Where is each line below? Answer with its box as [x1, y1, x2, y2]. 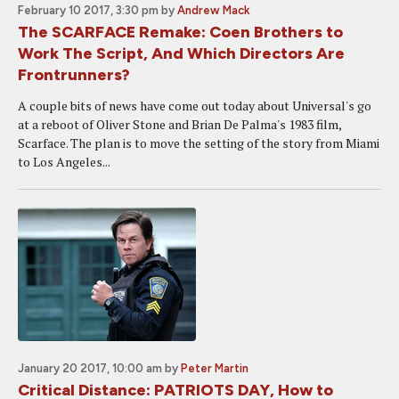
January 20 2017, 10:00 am [18, 362, 162, 375]
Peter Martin [181, 362, 248, 375]
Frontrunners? [18, 65, 130, 85]
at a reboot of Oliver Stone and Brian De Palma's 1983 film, [18, 116, 341, 133]
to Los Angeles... [18, 153, 110, 170]
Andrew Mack [177, 4, 250, 17]
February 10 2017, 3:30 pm [18, 4, 159, 17]
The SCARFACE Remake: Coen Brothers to [18, 22, 343, 42]
